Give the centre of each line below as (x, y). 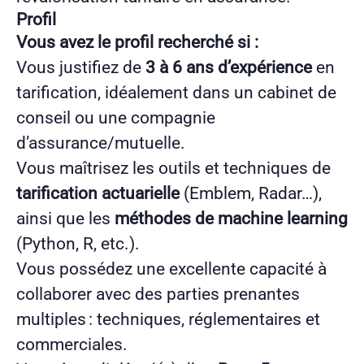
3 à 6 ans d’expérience (229, 67)
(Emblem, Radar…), (251, 193)
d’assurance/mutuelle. (101, 143)
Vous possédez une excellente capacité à (171, 269)
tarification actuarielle (98, 193)
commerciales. (72, 344)
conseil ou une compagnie (116, 117)
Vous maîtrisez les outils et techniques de (173, 168)
